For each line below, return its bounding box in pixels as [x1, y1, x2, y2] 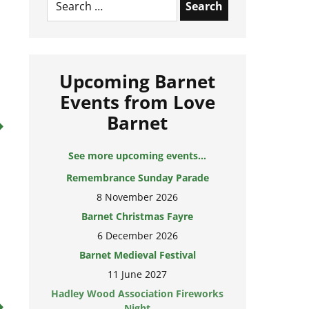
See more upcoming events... [68, 148, 207, 162]
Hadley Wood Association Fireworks [51, 286, 224, 300]
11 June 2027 [108, 267, 168, 281]
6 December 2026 [97, 228, 178, 242]
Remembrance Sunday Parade [66, 170, 209, 184]
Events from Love [59, 89, 215, 114]
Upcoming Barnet [59, 68, 216, 94]
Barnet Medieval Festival [79, 248, 196, 261]
